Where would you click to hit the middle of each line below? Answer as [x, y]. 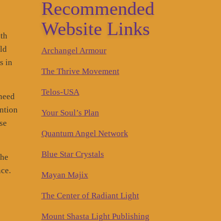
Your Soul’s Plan [70, 112]
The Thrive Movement [80, 71]
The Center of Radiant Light [90, 195]
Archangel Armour [74, 50]
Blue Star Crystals [73, 154]
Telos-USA [60, 92]
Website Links [95, 28]
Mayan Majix [65, 175]
